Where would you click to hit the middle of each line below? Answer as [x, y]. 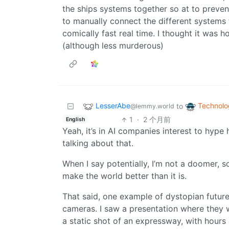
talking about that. [98, 143]
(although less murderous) [113, 46]
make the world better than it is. [124, 176]
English [75, 119]
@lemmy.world [152, 106]
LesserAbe [113, 106]
